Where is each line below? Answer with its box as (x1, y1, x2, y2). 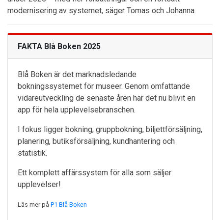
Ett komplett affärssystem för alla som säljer (18, 168, 171, 178)
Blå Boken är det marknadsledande (18, 70, 137, 80)
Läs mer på (18, 201, 51, 209)
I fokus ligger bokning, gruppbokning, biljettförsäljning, (18, 125, 202, 135)
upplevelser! (18, 180, 61, 190)
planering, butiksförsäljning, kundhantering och (18, 137, 175, 146)
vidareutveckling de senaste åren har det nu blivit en (18, 93, 195, 103)
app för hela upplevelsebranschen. (18, 105, 136, 115)
